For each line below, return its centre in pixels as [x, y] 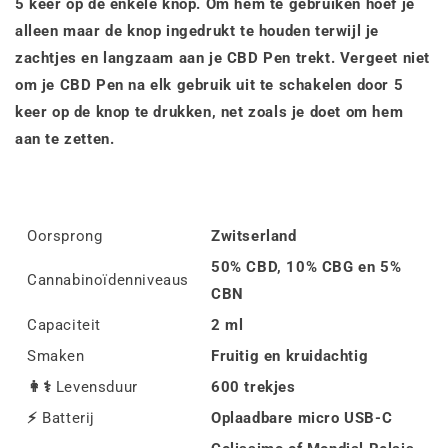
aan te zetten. [65, 138]
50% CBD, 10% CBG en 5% [306, 266]
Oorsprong [65, 235]
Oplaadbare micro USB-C [302, 417]
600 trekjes [253, 386]
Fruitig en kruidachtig [290, 355]
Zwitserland [254, 235]
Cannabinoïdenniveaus [108, 279]
